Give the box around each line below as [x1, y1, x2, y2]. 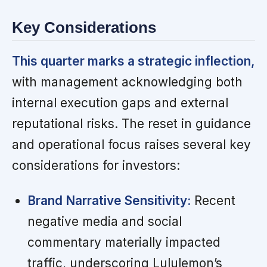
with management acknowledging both [12, 74, 243, 90]
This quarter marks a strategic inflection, [12, 54, 255, 69]
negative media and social [27, 214, 182, 229]
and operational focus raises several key [12, 137, 251, 153]
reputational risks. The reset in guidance [12, 116, 251, 132]
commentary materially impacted [27, 235, 221, 250]
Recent [190, 193, 235, 209]
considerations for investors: [12, 158, 180, 173]
